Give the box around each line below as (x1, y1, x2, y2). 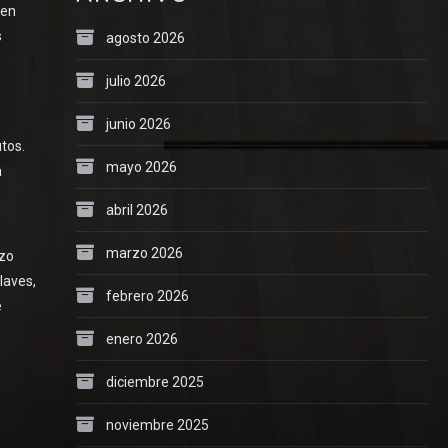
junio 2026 (105, 115, 171, 132)
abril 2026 (105, 201, 168, 218)
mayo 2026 (105, 158, 177, 175)
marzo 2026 (105, 244, 183, 261)
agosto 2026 (105, 29, 185, 46)
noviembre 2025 (105, 416, 209, 433)
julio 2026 (105, 72, 166, 89)
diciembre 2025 (105, 373, 204, 390)
